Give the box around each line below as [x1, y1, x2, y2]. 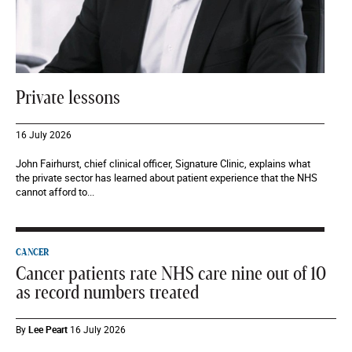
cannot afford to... [16, 185, 94, 200]
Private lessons [16, 89, 120, 108]
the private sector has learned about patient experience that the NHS [16, 170, 317, 185]
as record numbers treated [16, 284, 199, 303]
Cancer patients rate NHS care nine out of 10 [16, 265, 326, 284]
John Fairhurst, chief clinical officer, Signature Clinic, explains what [16, 156, 310, 171]
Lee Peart [28, 323, 68, 336]
